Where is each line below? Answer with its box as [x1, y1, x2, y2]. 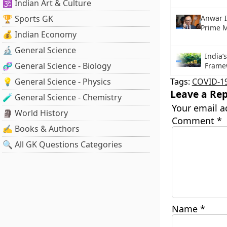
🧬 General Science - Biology [3, 60, 111, 71]
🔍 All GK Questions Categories [3, 139, 122, 150]
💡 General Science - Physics [3, 76, 111, 87]
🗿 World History [3, 107, 68, 119]
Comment [171, 115, 217, 127]
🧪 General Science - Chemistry [3, 92, 122, 103]
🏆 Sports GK [3, 13, 53, 24]
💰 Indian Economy [3, 29, 77, 40]
